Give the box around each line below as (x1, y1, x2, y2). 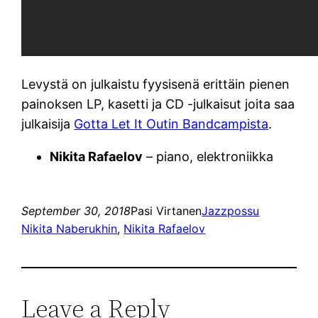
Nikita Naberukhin (21, 221, 118, 236)
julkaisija (21, 116, 75, 131)
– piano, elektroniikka (143, 148, 274, 164)
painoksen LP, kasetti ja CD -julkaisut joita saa (21, 96, 295, 111)
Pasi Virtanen (131, 203, 202, 218)
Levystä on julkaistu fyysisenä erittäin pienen (21, 76, 290, 92)
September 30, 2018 (21, 203, 131, 218)
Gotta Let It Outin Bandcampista (74, 116, 269, 131)
